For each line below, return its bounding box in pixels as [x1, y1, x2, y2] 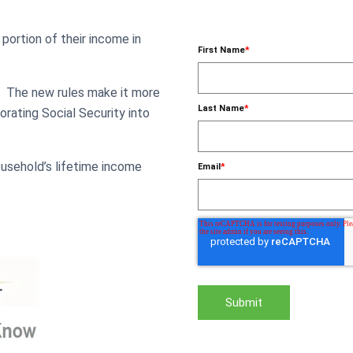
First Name [197, 45, 245, 56]
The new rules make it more [6, 85, 160, 101]
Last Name [197, 103, 244, 114]
